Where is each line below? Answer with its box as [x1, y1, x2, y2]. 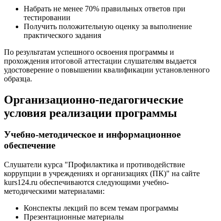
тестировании [24, 13, 71, 22]
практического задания [24, 31, 101, 39]
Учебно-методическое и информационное [4, 129, 181, 140]
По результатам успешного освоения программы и [4, 47, 174, 56]
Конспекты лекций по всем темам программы [24, 204, 179, 213]
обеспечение [4, 140, 55, 151]
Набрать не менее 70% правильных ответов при [24, 4, 185, 13]
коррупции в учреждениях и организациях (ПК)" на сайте [4, 169, 200, 178]
